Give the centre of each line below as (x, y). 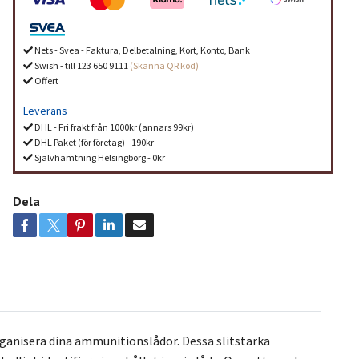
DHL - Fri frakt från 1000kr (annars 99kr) (113, 127)
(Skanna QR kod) (164, 65)
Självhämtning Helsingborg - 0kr (99, 157)
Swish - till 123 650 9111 (81, 65)
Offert (45, 80)
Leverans (45, 110)
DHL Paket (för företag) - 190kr (93, 142)
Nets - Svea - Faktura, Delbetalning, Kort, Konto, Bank (141, 50)
